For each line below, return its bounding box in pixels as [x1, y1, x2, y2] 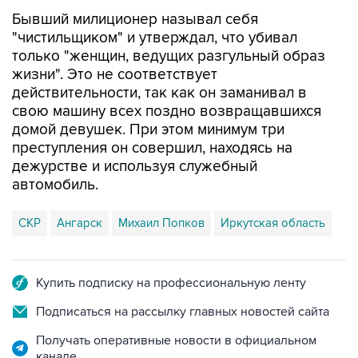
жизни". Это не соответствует [12, 66, 217, 84]
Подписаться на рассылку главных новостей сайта [36, 304, 329, 320]
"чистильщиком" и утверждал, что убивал [12, 29, 297, 47]
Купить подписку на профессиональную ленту [36, 275, 306, 291]
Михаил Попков [118, 216, 205, 230]
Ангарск [57, 216, 102, 230]
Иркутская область [221, 216, 325, 230]
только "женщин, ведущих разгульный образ [12, 47, 325, 66]
